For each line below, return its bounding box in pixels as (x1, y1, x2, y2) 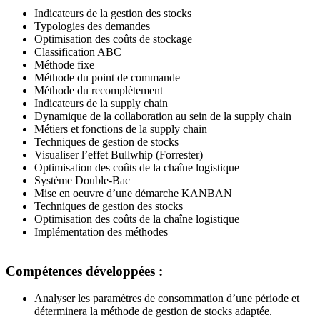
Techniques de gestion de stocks (34, 135, 179, 148)
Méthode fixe (34, 58, 94, 71)
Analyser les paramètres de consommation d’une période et (34, 292, 299, 305)
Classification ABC (34, 45, 121, 58)
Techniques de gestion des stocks (34, 199, 183, 212)
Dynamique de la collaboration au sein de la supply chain (34, 109, 291, 122)
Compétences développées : (6, 263, 163, 279)
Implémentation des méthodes (34, 225, 168, 238)
